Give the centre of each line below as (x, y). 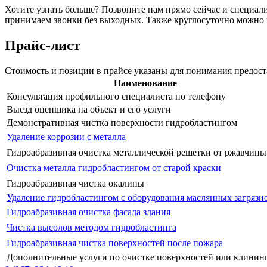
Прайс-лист (43, 46)
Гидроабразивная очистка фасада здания (89, 212)
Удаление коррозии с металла (66, 137)
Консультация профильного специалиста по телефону (116, 97)
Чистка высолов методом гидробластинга (91, 228)
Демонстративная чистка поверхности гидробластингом (122, 123)
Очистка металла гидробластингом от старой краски (114, 168)
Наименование (145, 83)
